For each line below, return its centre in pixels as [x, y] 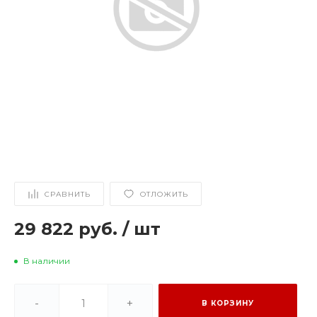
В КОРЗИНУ [228, 303]
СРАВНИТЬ [68, 194]
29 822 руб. [68, 229]
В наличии [47, 261]
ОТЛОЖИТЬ [164, 194]
